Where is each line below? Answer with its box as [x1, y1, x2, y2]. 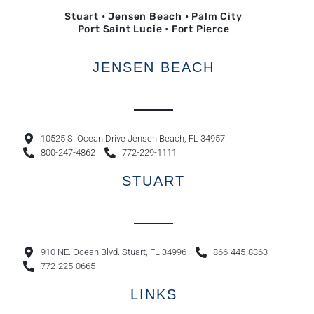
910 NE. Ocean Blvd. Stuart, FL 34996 [41, 247, 186, 258]
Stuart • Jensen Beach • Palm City [64, 11, 243, 23]
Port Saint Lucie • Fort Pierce [77, 23, 230, 36]
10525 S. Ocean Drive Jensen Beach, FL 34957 [41, 133, 225, 144]
